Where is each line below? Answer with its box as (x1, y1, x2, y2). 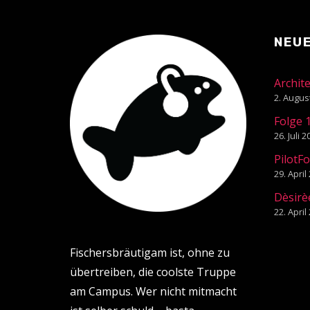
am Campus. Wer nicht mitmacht (69, 283, 237, 299)
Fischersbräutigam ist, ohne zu (69, 244, 230, 260)
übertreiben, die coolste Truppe (69, 264, 236, 280)
